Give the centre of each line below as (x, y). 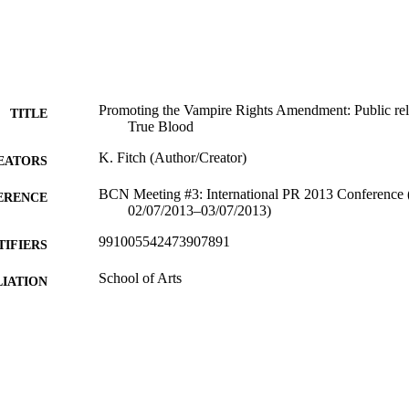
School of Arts (140, 278)
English (121, 314)
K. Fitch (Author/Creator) (173, 157)
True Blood (161, 126)
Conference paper (150, 351)
